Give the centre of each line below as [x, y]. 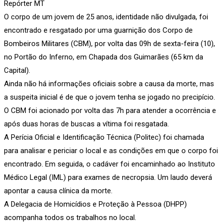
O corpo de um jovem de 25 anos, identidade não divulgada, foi [106, 17]
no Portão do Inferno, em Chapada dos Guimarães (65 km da [104, 57]
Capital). [17, 70]
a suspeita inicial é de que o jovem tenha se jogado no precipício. [110, 97]
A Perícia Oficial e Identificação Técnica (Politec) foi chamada [104, 137]
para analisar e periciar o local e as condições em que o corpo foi [111, 150]
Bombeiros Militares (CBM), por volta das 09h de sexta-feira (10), [110, 43]
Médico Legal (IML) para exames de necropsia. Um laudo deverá [108, 177]
